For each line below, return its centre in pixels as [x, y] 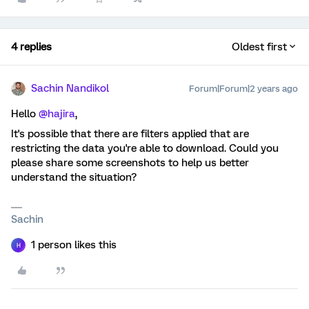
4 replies [31, 47]
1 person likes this [74, 245]
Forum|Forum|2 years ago [243, 89]
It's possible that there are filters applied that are [130, 134]
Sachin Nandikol [70, 88]
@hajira [57, 114]
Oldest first [259, 47]
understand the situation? [74, 177]
